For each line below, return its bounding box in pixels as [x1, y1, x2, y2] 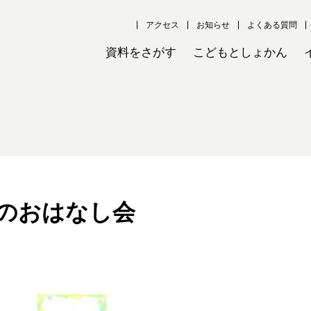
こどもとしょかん [193, 44, 287, 60]
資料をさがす [106, 44, 176, 60]
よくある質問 [246, 19, 297, 30]
